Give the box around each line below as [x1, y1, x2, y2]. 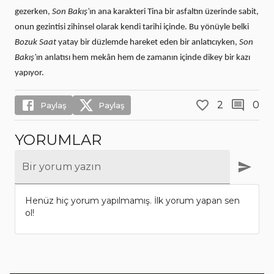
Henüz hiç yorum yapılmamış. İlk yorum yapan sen [25, 195, 240, 207]
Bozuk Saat [15, 38, 56, 48]
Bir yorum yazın [22, 161, 101, 173]
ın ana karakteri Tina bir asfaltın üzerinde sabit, [89, 7, 259, 17]
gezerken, [15, 7, 52, 17]
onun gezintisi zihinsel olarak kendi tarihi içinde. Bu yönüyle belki [15, 23, 249, 32]
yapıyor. [15, 68, 44, 78]
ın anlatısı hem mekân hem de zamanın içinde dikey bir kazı [36, 53, 250, 63]
